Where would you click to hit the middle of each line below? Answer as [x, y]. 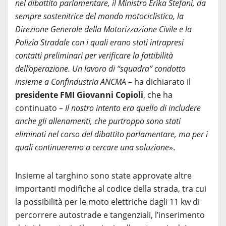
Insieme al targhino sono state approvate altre [103, 175]
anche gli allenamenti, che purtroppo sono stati [98, 121]
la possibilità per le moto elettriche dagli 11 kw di [107, 202]
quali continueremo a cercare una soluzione [92, 147]
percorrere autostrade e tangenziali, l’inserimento [110, 215]
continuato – [40, 108]
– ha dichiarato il [158, 81]
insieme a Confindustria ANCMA [71, 81]
